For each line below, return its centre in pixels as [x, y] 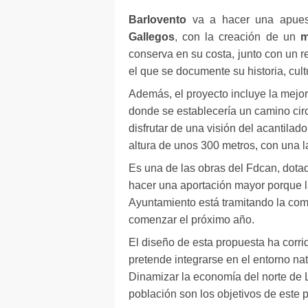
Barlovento [157, 20]
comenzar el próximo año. [191, 220]
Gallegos [152, 37]
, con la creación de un [238, 37]
